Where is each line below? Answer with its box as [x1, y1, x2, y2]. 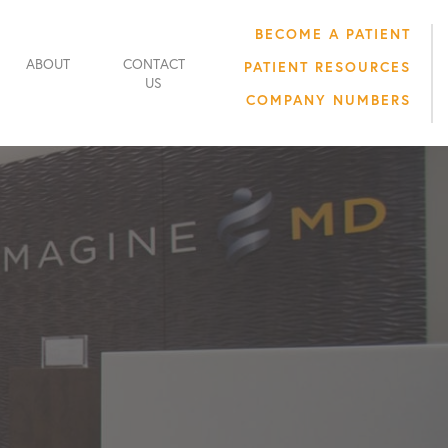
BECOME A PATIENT [255, 23, 411, 43]
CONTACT [122, 54, 185, 73]
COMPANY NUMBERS [246, 89, 411, 109]
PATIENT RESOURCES [244, 56, 411, 76]
